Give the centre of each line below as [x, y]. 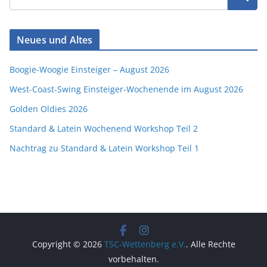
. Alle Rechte [210, 244]
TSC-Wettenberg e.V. [145, 244]
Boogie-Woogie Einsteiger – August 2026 [89, 69]
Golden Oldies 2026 [49, 109]
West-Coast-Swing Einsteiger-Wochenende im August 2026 [126, 89]
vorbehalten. [133, 259]
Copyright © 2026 [68, 244]
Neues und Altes [55, 40]
